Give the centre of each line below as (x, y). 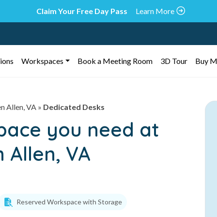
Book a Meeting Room (115, 61)
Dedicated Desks (74, 107)
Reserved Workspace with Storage (69, 202)
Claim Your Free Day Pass (82, 11)
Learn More (155, 11)
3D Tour (174, 61)
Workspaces (42, 61)
